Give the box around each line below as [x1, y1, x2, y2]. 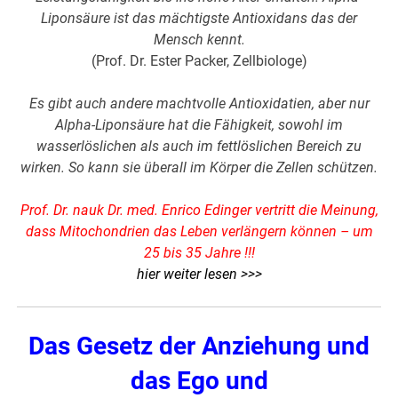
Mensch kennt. [153, 30, 245, 48]
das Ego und [130, 365, 268, 395]
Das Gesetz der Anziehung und [28, 330, 370, 361]
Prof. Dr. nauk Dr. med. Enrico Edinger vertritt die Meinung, [20, 201, 378, 219]
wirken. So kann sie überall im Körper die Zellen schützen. [20, 158, 378, 176]
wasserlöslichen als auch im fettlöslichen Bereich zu [36, 137, 362, 155]
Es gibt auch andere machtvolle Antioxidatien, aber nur [28, 94, 370, 112]
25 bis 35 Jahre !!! [143, 243, 255, 261]
